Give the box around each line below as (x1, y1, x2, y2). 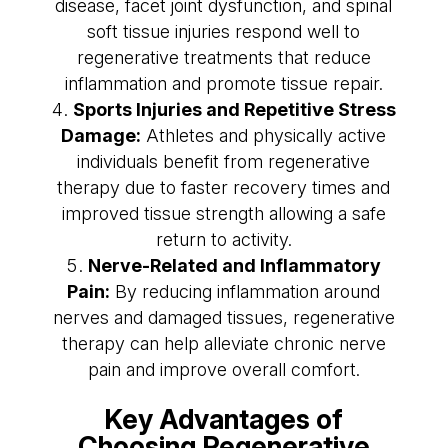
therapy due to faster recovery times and (57, 176, 391, 198)
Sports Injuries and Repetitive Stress (72, 98, 396, 120)
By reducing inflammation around (110, 280, 381, 302)
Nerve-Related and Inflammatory (88, 254, 382, 276)
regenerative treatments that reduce (76, 46, 371, 68)
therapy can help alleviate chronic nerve (61, 332, 386, 354)
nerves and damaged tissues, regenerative (52, 306, 395, 328)
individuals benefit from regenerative (77, 150, 371, 172)
